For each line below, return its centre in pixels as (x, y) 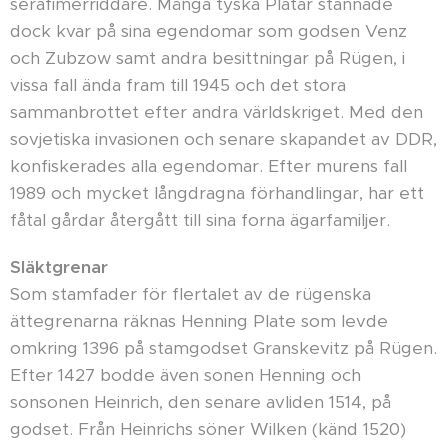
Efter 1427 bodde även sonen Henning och (185, 375)
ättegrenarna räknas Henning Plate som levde (199, 321)
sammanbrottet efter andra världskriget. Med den (216, 112)
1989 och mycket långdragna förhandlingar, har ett (217, 193)
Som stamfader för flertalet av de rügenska (190, 294)
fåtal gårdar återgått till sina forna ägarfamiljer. (200, 220)
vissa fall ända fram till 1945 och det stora (178, 85)
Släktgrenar (59, 267)
